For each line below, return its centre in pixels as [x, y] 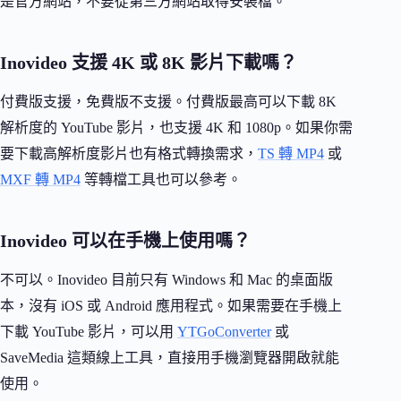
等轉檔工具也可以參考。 [161, 180]
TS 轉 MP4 [291, 154]
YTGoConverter [224, 332]
